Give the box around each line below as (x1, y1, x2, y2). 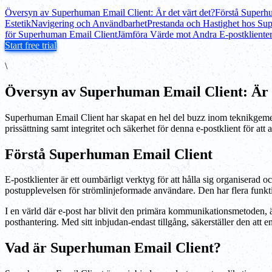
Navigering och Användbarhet (31, 18, 147, 29)
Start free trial (5, 39, 56, 50)
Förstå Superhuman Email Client (5, 146, 212, 162)
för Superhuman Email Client (5, 29, 117, 39)
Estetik (5, 18, 31, 29)
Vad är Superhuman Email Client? (5, 240, 221, 256)
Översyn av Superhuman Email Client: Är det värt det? (5, 7, 215, 18)
